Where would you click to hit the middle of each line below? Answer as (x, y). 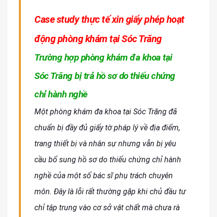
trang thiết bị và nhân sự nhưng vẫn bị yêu (105, 144)
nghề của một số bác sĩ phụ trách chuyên (104, 176)
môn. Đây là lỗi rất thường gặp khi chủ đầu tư (110, 192)
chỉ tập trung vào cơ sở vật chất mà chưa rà (107, 208)
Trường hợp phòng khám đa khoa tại (103, 58)
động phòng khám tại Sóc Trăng (98, 39)
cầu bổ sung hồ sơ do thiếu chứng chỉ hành (108, 160)
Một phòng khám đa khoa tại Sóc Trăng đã (106, 112)
